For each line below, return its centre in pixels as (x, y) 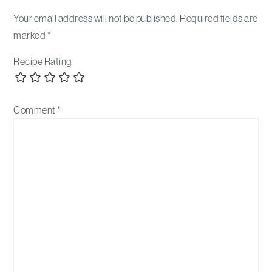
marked (30, 36)
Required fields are (219, 19)
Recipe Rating (42, 62)
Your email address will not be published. (96, 19)
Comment (36, 110)
